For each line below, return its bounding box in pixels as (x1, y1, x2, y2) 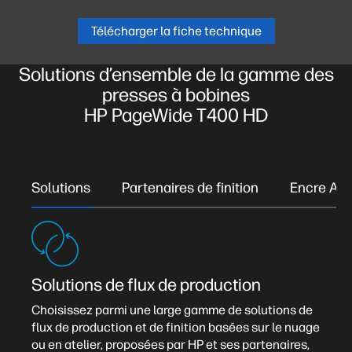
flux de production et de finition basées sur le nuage (31, 320, 320, 335)
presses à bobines (102, 83, 250, 106)
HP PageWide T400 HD (84, 104, 268, 126)
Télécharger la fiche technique (90, 24, 262, 38)
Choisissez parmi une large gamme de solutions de (31, 302, 313, 317)
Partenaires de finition (122, 179, 258, 196)
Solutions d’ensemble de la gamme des (18, 63, 334, 86)
